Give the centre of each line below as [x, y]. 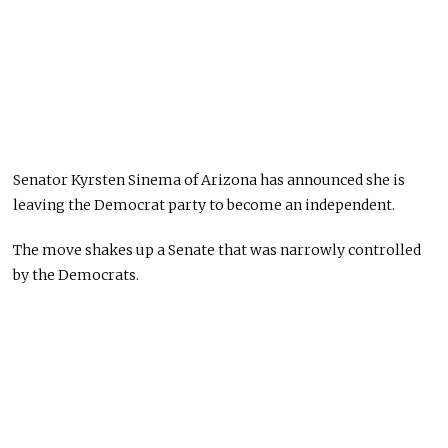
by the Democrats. [76, 275]
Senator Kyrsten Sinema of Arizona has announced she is [209, 180]
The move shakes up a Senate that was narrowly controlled [217, 250]
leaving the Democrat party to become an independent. [204, 205]
